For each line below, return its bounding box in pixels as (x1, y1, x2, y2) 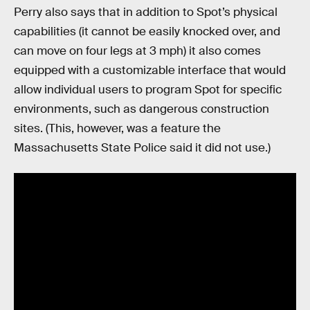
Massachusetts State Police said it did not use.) (14, 140, 271, 156)
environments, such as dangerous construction (14, 102, 269, 117)
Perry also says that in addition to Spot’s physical (14, 5, 277, 20)
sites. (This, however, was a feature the (14, 121, 221, 136)
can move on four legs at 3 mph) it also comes (14, 44, 261, 59)
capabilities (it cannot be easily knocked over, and (14, 24, 280, 39)
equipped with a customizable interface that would (14, 63, 286, 78)
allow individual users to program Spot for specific (14, 82, 282, 98)
